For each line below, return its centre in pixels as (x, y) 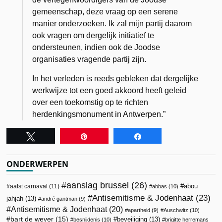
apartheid (139, 210)
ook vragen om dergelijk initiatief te (93, 35)
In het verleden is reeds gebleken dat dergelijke (115, 78)
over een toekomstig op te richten (90, 102)
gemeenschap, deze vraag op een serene (105, 11)
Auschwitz (176, 210)
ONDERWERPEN (38, 164)
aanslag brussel (98, 185)
